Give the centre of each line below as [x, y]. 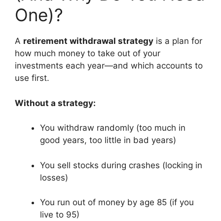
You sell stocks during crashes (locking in [121, 165]
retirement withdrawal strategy [88, 41]
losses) [54, 177]
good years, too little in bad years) [108, 140]
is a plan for [178, 41]
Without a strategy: [55, 103]
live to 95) [60, 215]
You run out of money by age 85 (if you [117, 203]
